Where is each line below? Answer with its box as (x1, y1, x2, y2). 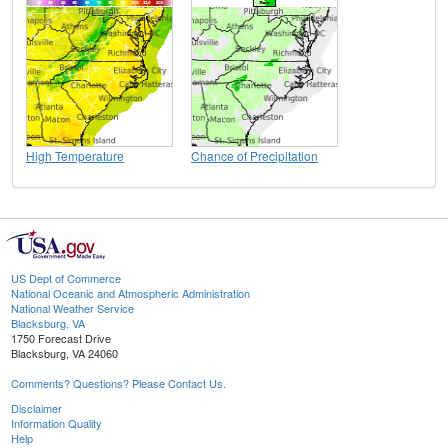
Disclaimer (11, 400, 62, 417)
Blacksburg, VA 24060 (11, 345, 118, 362)
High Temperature (26, 147, 124, 165)
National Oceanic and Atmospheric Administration (11, 285, 250, 302)
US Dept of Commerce (11, 270, 121, 287)
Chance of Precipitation (191, 147, 318, 165)
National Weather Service (11, 300, 134, 317)
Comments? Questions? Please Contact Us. (11, 375, 226, 392)
